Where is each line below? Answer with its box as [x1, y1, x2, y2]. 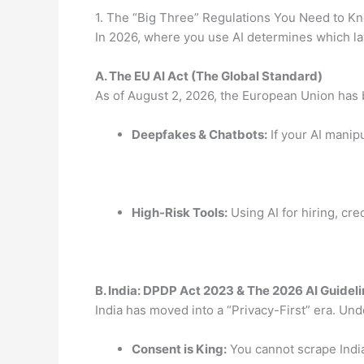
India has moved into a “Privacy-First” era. [95, 301, 339, 318]
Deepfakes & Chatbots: [132, 126, 267, 142]
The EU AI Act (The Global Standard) [109, 67, 323, 84]
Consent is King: [132, 340, 227, 357]
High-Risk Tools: [132, 204, 227, 220]
